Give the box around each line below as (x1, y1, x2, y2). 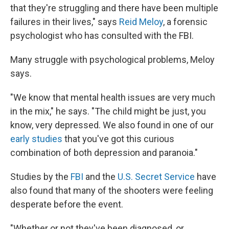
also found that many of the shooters (10, 185, 161, 196)
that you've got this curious (62, 133, 174, 144)
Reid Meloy (119, 16, 163, 27)
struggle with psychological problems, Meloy (34, 54, 215, 65)
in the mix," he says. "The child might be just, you (10, 105, 206, 117)
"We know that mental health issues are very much (10, 91, 215, 103)
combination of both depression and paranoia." (10, 147, 198, 158)
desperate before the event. (10, 198, 123, 210)
